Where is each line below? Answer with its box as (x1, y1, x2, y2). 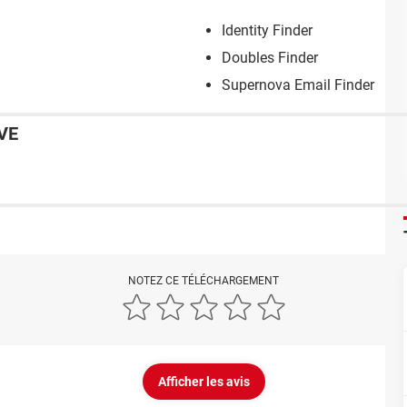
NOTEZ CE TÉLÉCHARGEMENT (128, 274, 279, 288)
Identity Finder (222, 22, 313, 40)
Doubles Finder (222, 49, 318, 67)
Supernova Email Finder (222, 76, 374, 94)
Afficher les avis (157, 374, 250, 390)
